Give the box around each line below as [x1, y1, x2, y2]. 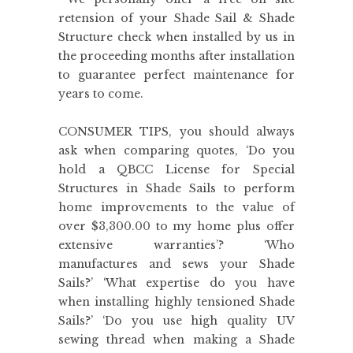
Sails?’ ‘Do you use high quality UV [58, 314, 295, 329]
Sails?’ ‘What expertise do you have [58, 276, 295, 291]
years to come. [58, 87, 143, 102]
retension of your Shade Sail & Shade [58, 11, 295, 26]
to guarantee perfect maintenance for [58, 68, 295, 83]
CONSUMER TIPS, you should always [58, 124, 295, 139]
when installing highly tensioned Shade [58, 295, 295, 310]
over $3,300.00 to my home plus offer [58, 219, 295, 234]
